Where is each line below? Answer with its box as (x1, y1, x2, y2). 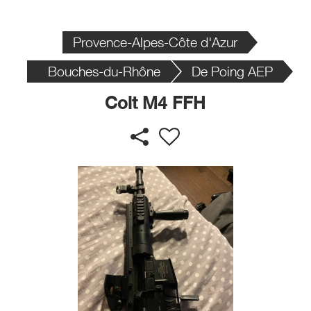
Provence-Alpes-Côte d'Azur (73, 34, 238, 50)
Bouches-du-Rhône (48, 63, 161, 79)
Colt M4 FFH (105, 93, 206, 112)
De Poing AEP (192, 63, 274, 79)
